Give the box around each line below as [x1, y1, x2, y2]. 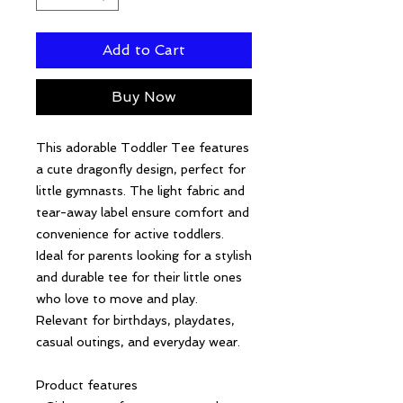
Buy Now [112, 88, 176, 105]
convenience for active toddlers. [36, 227, 224, 241]
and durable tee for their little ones [36, 270, 242, 284]
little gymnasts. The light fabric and [36, 184, 245, 198]
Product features [36, 378, 138, 392]
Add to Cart [103, 41, 185, 58]
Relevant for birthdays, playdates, [36, 313, 235, 327]
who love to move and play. [36, 291, 198, 306]
